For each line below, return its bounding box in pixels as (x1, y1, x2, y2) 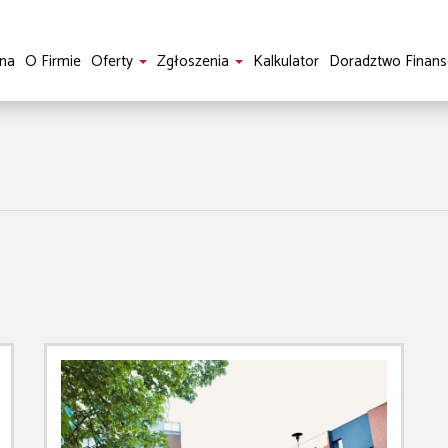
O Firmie (24, 49, 81, 74)
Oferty (90, 49, 137, 74)
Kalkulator (252, 49, 319, 74)
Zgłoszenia (156, 49, 233, 74)
